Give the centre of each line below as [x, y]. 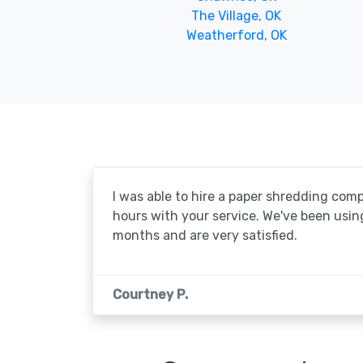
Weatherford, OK [236, 35]
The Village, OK [237, 15]
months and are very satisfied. [205, 235]
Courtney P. [150, 294]
